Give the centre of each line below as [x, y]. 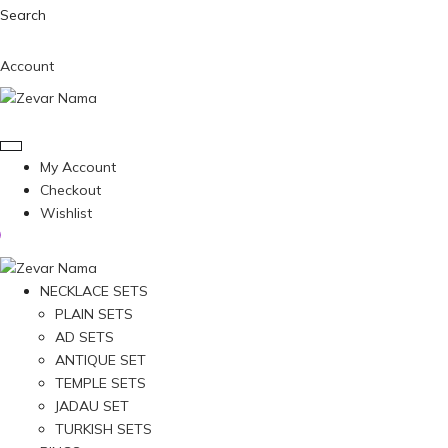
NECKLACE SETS [94, 290]
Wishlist [66, 213]
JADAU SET [92, 405]
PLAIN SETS [94, 313]
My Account [78, 167]
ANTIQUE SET [100, 359]
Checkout [70, 190]
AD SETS [84, 336]
